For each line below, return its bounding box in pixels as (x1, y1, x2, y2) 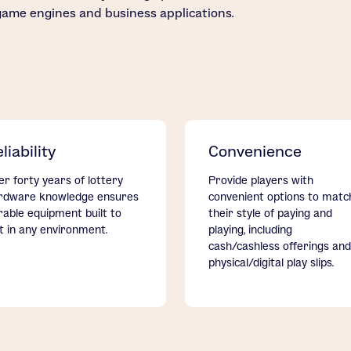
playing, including (208, 223, 292, 237)
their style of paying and (208, 207, 332, 220)
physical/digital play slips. (208, 256, 334, 270)
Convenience (208, 143, 302, 161)
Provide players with (208, 174, 313, 187)
